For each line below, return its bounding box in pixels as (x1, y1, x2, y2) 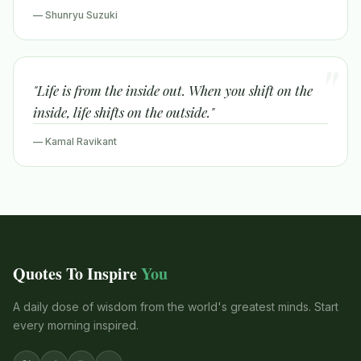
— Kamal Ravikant (33, 135, 117, 147)
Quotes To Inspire (13, 262, 141, 285)
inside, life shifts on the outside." (33, 103, 214, 121)
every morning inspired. (13, 318, 139, 332)
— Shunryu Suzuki (33, 9, 118, 21)
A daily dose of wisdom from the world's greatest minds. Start (13, 300, 338, 313)
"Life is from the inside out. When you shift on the (33, 81, 313, 99)
